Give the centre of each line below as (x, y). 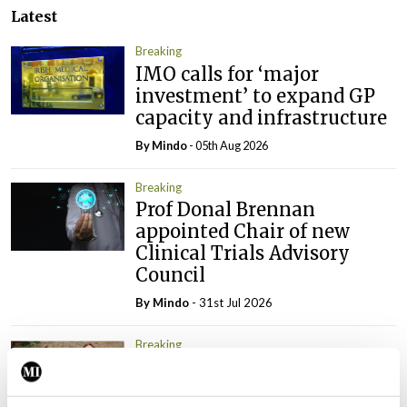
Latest (34, 17)
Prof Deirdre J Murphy (235, 367)
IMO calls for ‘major (228, 74)
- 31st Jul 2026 (231, 303)
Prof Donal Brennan (226, 210)
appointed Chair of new (243, 232)
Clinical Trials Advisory (243, 253)
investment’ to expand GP (256, 95)
